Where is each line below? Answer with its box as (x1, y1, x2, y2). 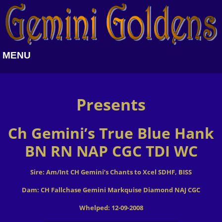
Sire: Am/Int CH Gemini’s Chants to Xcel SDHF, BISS (30, 167, 192, 177)
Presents (76, 94, 146, 115)
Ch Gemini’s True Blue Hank (8, 123, 214, 144)
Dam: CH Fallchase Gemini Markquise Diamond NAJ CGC (22, 185, 200, 195)
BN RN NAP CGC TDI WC (24, 141, 198, 162)
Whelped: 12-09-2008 (79, 203, 143, 213)
